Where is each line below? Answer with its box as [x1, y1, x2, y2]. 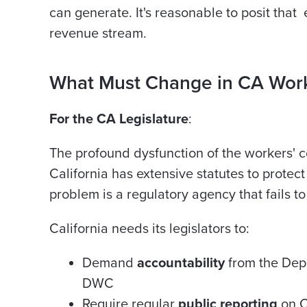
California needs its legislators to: [49, 221, 249, 237]
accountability [137, 255, 225, 271]
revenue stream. [49, 25, 147, 42]
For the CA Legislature [49, 111, 188, 127]
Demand [82, 255, 137, 271]
